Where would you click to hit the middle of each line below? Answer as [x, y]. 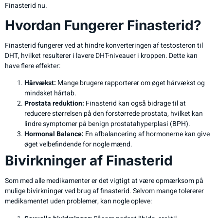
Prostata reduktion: [54, 104]
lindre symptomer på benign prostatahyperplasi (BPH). [107, 124]
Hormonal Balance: [54, 134]
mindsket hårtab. [50, 93]
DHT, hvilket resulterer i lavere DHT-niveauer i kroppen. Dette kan [101, 55]
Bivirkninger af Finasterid [89, 161]
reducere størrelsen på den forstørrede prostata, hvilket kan [114, 114]
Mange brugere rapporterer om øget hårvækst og [130, 83]
